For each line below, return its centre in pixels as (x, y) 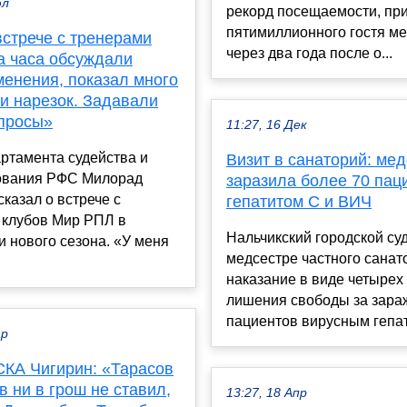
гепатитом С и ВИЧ (299, 202)
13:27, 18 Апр (267, 393)
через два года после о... (309, 54)
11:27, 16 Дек (267, 125)
